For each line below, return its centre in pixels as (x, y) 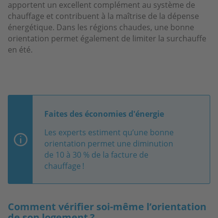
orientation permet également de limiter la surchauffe (107, 38)
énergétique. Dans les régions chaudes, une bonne (101, 27)
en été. (20, 49)
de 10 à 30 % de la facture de (96, 154)
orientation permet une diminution (109, 143)
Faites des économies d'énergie (104, 114)
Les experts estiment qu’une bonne (109, 132)
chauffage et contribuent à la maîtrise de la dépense (103, 16)
